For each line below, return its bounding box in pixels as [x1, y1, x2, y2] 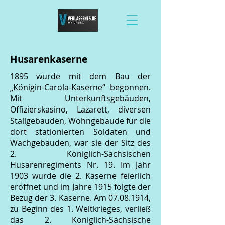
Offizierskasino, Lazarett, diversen [10, 104, 151, 115]
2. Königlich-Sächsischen [10, 148, 151, 159]
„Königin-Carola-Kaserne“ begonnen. [10, 82, 151, 93]
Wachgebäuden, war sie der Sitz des [10, 137, 151, 148]
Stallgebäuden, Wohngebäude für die [10, 115, 151, 126]
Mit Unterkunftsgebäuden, [10, 93, 151, 104]
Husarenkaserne [10, 53, 87, 66]
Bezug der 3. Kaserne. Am [10, 192, 108, 203]
